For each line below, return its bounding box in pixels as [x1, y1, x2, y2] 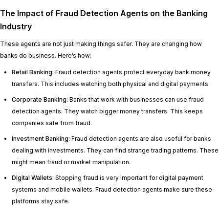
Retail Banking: [12, 68, 54, 76]
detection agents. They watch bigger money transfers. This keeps [12, 108, 203, 115]
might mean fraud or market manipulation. [12, 158, 131, 166]
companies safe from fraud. [12, 119, 92, 127]
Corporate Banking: [12, 96, 68, 104]
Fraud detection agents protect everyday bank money [54, 68, 211, 76]
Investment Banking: [12, 135, 70, 143]
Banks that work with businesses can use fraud [68, 96, 204, 104]
